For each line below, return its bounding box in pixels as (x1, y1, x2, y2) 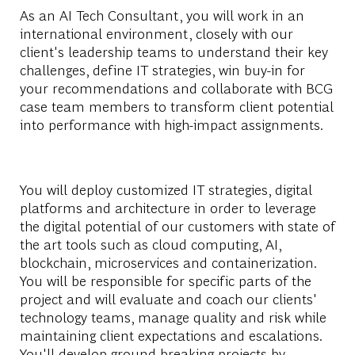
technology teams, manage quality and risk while (19, 307, 326, 326)
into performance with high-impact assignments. (19, 114, 323, 133)
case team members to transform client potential (19, 96, 334, 115)
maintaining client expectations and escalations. (19, 325, 322, 344)
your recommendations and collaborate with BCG (19, 78, 333, 97)
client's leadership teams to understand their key (19, 41, 328, 60)
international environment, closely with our (19, 23, 293, 42)
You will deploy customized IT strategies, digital (19, 179, 312, 198)
